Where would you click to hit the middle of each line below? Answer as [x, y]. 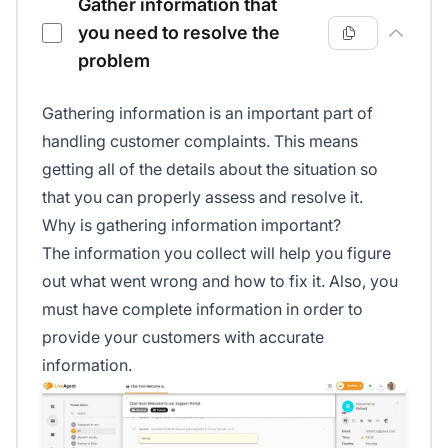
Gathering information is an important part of [207, 113]
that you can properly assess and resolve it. [202, 197]
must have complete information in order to [202, 309]
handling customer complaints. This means [200, 141]
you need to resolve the [179, 33]
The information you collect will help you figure [216, 253]
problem [114, 61]
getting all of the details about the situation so [210, 169]
